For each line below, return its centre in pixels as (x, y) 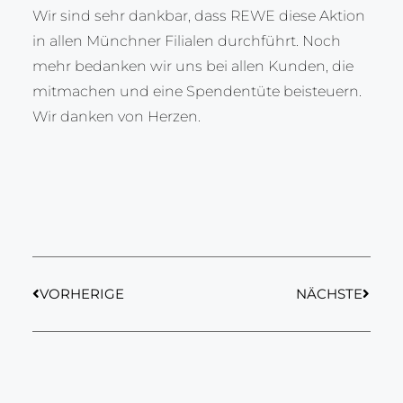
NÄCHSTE (330, 294)
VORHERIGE (81, 294)
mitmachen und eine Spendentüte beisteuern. (197, 92)
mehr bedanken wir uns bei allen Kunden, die (193, 67)
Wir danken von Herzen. (116, 117)
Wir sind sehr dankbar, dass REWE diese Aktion (198, 16)
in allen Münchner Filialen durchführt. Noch (186, 41)
